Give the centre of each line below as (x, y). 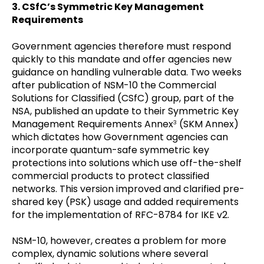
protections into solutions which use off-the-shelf (127, 163)
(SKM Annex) (208, 124)
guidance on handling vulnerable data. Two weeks (127, 72)
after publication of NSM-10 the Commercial (114, 85)
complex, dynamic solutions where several (110, 254)
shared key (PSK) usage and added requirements (125, 202)
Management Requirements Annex (93, 124)
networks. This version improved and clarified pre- (128, 189)
